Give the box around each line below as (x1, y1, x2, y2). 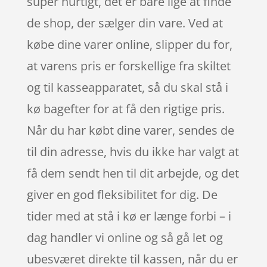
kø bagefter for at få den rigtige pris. (26, 101, 225, 117)
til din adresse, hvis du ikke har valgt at (26, 144, 239, 160)
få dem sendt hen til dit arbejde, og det (26, 165, 239, 182)
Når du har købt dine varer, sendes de (26, 122, 234, 139)
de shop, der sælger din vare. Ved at (26, 15, 223, 32)
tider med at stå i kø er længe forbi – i (26, 208, 231, 225)
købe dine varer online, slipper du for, (26, 36, 232, 53)
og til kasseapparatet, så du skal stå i (26, 79, 228, 96)
